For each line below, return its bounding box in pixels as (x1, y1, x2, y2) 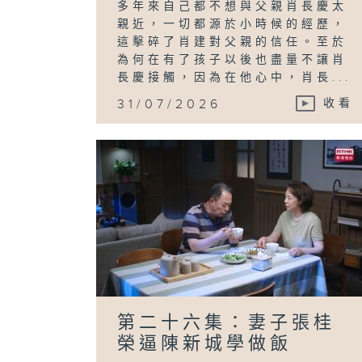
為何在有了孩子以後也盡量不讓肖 (117, 53, 348, 66)
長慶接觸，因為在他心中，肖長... (117, 70, 352, 84)
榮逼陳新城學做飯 (117, 333, 293, 354)
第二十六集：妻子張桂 (117, 312, 336, 333)
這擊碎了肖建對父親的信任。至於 (117, 35, 348, 48)
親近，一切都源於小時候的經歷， (117, 17, 348, 31)
